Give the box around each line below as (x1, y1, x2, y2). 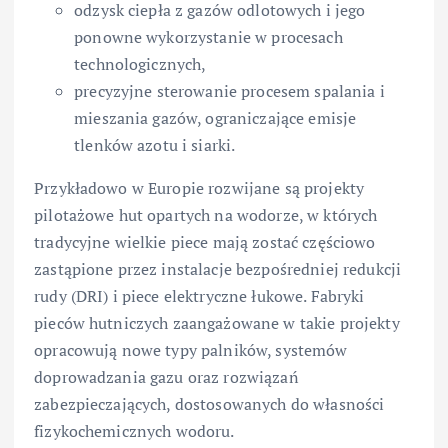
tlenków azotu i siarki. (74, 133, 236, 156)
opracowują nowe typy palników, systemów (34, 338, 348, 361)
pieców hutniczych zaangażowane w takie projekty (34, 311, 400, 334)
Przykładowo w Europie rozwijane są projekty (34, 176, 365, 199)
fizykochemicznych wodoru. (34, 419, 235, 442)
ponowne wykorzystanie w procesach (74, 25, 343, 48)
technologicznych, (74, 52, 207, 75)
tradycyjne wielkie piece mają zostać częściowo (34, 230, 376, 253)
